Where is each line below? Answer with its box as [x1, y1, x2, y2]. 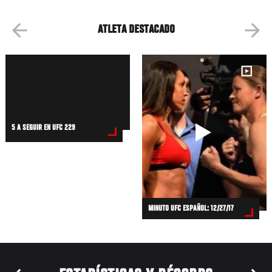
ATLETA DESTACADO [97, 24, 175, 37]
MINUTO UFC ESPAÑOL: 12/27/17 [148, 205, 234, 214]
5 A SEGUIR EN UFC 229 [12, 123, 76, 132]
